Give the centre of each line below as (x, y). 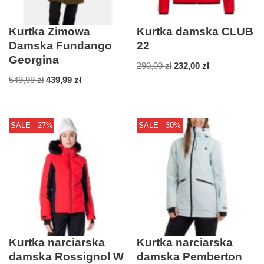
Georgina (34, 60)
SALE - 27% (32, 125)
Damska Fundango (60, 46)
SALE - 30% (159, 125)
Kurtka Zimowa (49, 32)
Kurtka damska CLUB (195, 32)
